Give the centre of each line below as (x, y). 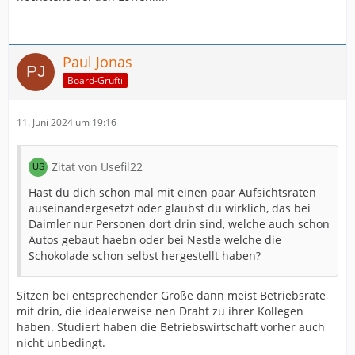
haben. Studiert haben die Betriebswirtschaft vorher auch (171, 327)
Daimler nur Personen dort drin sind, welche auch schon (179, 224)
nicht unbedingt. (61, 343)
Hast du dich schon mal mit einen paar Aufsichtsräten (172, 192)
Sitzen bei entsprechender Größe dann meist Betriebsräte (171, 295)
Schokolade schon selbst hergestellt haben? (145, 256)
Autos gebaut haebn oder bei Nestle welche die (155, 240)
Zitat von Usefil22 (97, 167)
